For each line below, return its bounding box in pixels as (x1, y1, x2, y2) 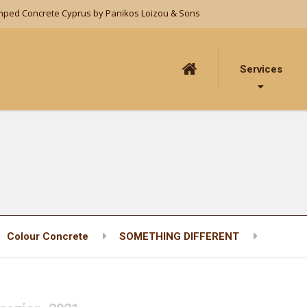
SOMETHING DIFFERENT (119, 230, 239, 243)
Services (240, 63, 282, 75)
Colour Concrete (7, 230, 88, 243)
